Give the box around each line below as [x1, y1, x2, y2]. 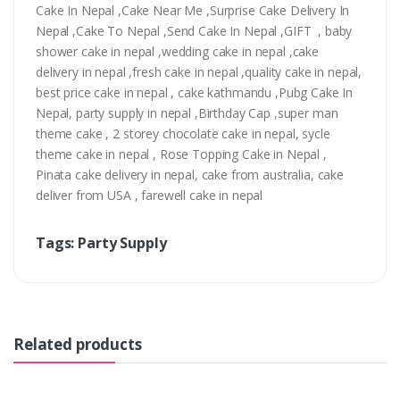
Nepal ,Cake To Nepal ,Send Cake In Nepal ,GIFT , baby [36, 22, 353, 40]
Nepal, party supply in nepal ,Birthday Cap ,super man [36, 104, 338, 122]
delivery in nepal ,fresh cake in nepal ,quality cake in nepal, [36, 63, 362, 81]
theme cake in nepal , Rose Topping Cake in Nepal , [36, 146, 327, 163]
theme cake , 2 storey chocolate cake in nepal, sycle [36, 125, 330, 143]
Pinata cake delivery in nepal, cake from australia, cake [36, 166, 344, 184]
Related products [13, 334, 142, 355]
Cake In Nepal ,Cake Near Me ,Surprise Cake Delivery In [36, 2, 350, 20]
